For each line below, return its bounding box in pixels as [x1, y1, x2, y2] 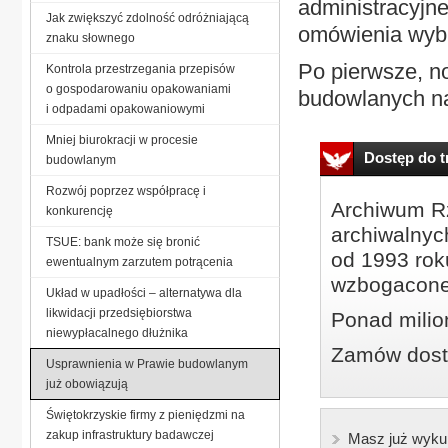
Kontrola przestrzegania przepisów [46, 61, 235, 76]
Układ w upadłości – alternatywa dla [46, 285, 242, 300]
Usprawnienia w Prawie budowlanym [46, 356, 248, 371]
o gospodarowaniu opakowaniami [46, 81, 231, 96]
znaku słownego [46, 30, 135, 45]
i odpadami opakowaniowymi [46, 101, 205, 116]
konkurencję [46, 203, 113, 218]
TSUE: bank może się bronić [46, 234, 200, 249]
